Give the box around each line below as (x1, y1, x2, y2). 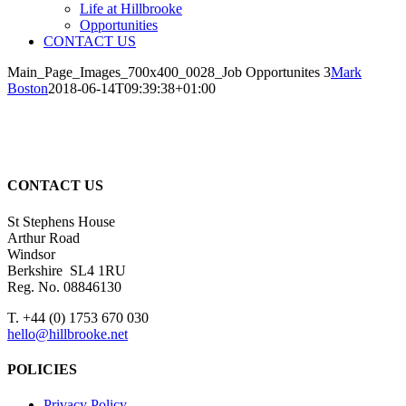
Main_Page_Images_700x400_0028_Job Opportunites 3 (7, 64, 331, 80)
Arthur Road (7, 229, 80, 246)
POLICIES (7, 361, 77, 377)
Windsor (7, 246, 55, 262)
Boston (7, 81, 48, 96)
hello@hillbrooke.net (7, 325, 128, 342)
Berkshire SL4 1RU (7, 262, 126, 278)
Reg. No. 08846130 (7, 278, 121, 295)
